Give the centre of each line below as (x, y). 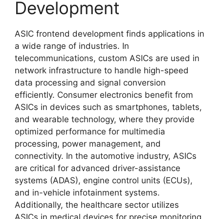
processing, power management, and (88, 144)
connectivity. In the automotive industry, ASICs (106, 156)
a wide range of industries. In (72, 46)
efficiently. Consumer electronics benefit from (104, 95)
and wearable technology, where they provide (105, 120)
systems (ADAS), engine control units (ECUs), (104, 181)
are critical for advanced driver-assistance (98, 168)
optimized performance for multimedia (90, 132)
